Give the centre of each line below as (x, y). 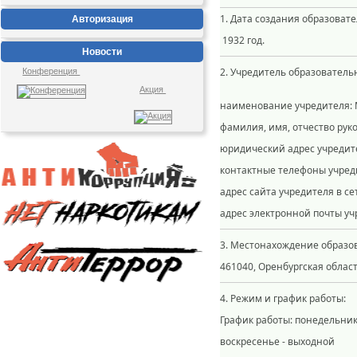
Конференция (51, 71)
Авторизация (102, 19)
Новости (102, 52)
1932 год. (242, 40)
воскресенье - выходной (279, 341)
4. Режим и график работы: (283, 298)
